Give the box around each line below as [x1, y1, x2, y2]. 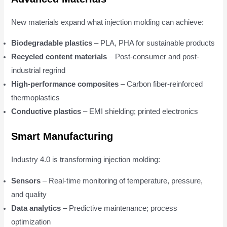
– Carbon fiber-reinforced [119, 80, 203, 89]
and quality [11, 190, 47, 199]
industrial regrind [11, 66, 66, 75]
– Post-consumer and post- [107, 53, 200, 61]
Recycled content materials [11, 53, 107, 61]
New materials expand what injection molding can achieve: [11, 18, 204, 26]
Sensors [11, 176, 41, 185]
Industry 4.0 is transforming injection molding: [11, 156, 161, 164]
